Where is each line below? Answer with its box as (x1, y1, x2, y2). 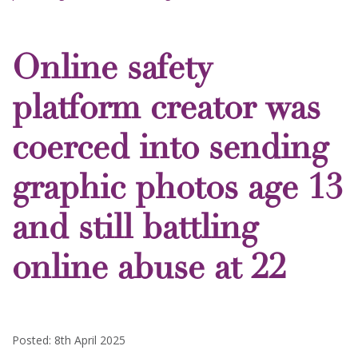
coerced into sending (12, 134, 328, 168)
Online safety (12, 54, 212, 88)
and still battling (12, 214, 258, 248)
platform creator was (12, 94, 320, 128)
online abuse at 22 (12, 254, 286, 288)
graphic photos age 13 (12, 174, 343, 208)
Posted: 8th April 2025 (12, 332, 125, 348)
